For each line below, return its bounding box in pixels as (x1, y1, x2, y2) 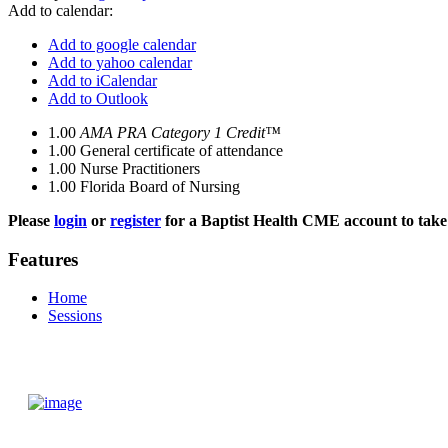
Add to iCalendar (48, 72, 157, 89)
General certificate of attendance (80, 142, 283, 159)
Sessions (48, 307, 102, 325)
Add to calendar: (8, 2, 117, 19)
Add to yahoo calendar (48, 54, 192, 71)
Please (8, 212, 54, 229)
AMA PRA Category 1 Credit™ (80, 124, 281, 141)
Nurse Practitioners (80, 160, 200, 177)
